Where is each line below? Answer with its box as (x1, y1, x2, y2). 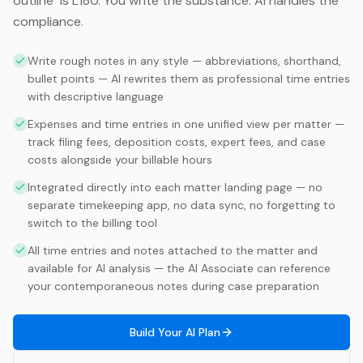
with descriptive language (28, 89, 164, 105)
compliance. (13, 13, 83, 31)
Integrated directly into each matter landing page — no (28, 180, 322, 195)
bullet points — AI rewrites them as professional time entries (28, 71, 350, 87)
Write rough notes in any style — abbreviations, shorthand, (28, 53, 341, 69)
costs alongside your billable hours (28, 152, 212, 168)
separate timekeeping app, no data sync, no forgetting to (28, 198, 335, 213)
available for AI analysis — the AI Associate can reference (28, 261, 331, 276)
